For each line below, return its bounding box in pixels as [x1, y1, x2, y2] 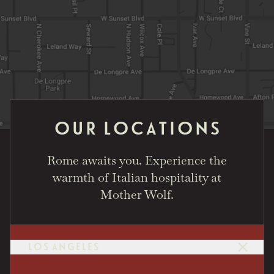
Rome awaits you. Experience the [47, 152, 227, 168]
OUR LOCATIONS [53, 117, 221, 138]
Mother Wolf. [100, 186, 174, 202]
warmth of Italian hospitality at [53, 169, 221, 185]
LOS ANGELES [28, 241, 99, 252]
